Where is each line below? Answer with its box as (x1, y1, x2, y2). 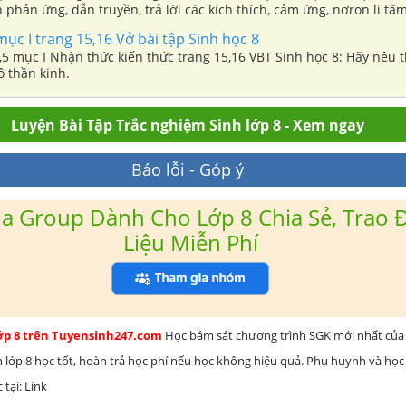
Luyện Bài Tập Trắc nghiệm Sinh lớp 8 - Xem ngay (10, 115, 364, 136)
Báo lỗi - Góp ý (130, 159, 244, 181)
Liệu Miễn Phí (122, 227, 258, 258)
